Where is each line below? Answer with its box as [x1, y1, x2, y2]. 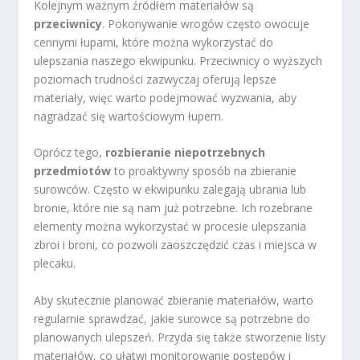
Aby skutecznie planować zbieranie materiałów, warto [34, 292, 314, 308]
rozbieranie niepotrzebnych [105, 145, 266, 161]
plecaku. [34, 256, 76, 272]
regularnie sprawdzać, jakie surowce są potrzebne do [34, 310, 311, 326]
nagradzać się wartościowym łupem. [34, 108, 224, 125]
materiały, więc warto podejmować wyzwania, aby [34, 90, 297, 106]
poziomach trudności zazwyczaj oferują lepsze [34, 72, 277, 88]
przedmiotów [34, 163, 112, 179]
